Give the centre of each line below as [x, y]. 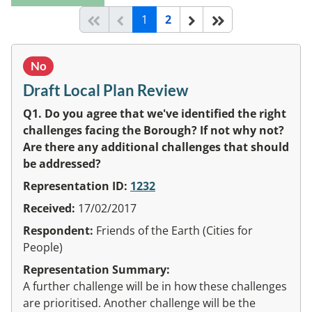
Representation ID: [77, 186]
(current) [170, 18]
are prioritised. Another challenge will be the [139, 303]
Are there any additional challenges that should [156, 147]
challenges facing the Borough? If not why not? [154, 130]
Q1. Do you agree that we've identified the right [155, 113]
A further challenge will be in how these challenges [155, 286]
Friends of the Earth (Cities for [174, 230]
